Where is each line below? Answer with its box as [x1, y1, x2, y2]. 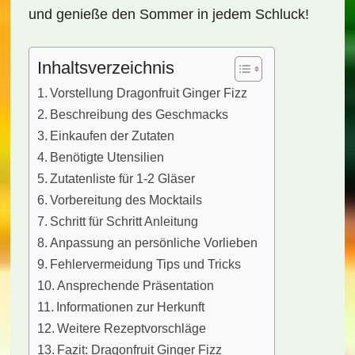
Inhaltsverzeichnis [36, 58, 174, 78]
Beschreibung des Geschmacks [50, 107, 229, 121]
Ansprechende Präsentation [57, 278, 215, 292]
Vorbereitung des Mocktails [50, 193, 203, 207]
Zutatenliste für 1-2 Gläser [50, 171, 196, 185]
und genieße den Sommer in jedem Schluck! [28, 6, 309, 22]
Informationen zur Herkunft [56, 300, 205, 314]
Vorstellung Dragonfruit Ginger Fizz [50, 86, 248, 100]
